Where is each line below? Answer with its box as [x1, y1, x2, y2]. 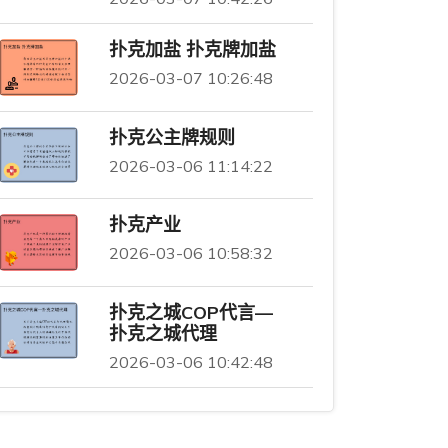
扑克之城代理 [108, 322, 217, 346]
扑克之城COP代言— [108, 301, 273, 325]
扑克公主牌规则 [108, 125, 235, 149]
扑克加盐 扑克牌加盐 [108, 37, 276, 61]
